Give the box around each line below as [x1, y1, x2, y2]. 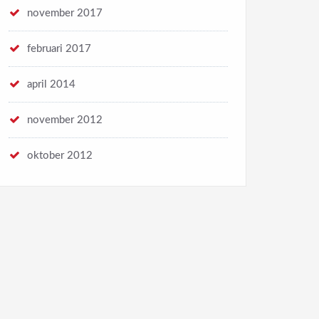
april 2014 [27, 79, 75, 90]
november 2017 [27, 8, 103, 19]
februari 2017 [27, 43, 91, 54]
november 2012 [27, 115, 103, 125]
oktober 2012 [27, 150, 93, 161]
